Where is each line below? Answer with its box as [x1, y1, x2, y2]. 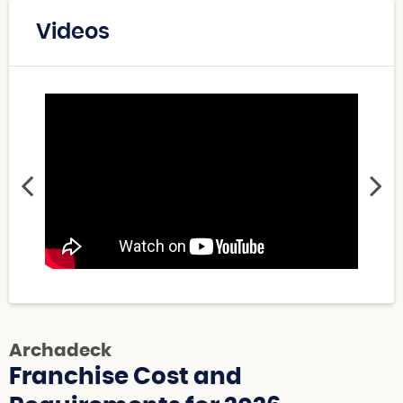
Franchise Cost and [9, 365, 242, 390]
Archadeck [9, 342, 112, 361]
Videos [36, 21, 110, 43]
